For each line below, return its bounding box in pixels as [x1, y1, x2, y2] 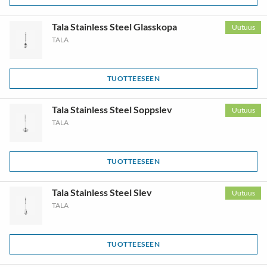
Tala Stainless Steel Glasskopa [51, 21, 177, 32]
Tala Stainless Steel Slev [51, 187, 152, 198]
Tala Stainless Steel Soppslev [51, 104, 172, 115]
